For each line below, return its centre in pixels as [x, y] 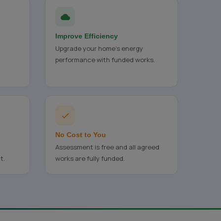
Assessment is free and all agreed [107, 147]
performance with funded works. [105, 60]
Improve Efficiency [87, 36]
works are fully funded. [90, 158]
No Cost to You [81, 135]
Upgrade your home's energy [99, 48]
